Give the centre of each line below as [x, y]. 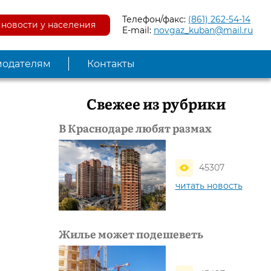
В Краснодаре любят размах [135, 128]
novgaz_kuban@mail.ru [203, 31]
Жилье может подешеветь [131, 234]
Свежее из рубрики [156, 103]
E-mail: [138, 31]
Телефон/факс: [155, 20]
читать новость [209, 185]
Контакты [111, 64]
